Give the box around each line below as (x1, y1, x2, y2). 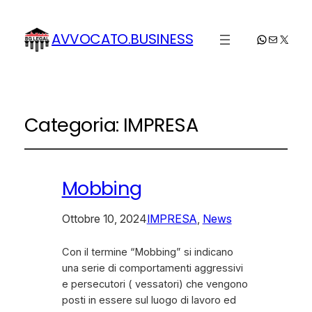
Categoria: (24, 111, 123, 139)
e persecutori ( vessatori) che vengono (61, 278, 248, 291)
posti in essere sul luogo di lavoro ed (61, 294, 236, 307)
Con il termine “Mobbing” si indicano (61, 246, 233, 259)
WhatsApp (255, 31, 309, 46)
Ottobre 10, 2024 (61, 212, 147, 226)
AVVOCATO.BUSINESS (52, 29, 194, 49)
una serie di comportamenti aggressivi (61, 262, 243, 275)
